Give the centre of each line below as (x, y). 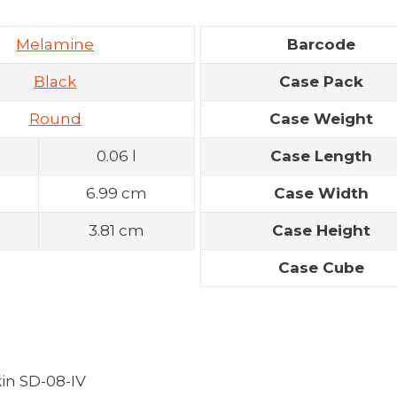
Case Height (322, 230)
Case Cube (322, 267)
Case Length (322, 156)
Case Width (322, 193)
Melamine (55, 44)
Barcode (322, 44)
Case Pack (322, 81)
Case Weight (322, 118)
